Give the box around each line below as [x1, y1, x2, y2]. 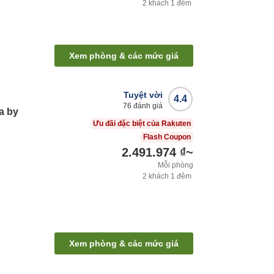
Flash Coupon [143, 133, 191, 142]
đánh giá [131, 102, 163, 111]
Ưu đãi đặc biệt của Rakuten [93, 119, 191, 128]
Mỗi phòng [158, 161, 193, 170]
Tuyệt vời [124, 90, 163, 100]
